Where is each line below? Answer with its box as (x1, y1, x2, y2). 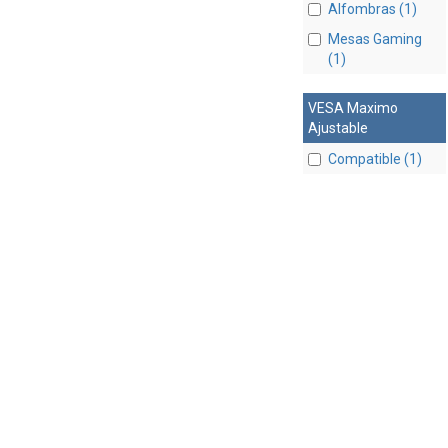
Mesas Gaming (327, 30, 422, 47)
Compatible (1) (327, 150, 422, 167)
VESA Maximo (307, 99, 398, 116)
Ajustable (307, 119, 368, 136)
